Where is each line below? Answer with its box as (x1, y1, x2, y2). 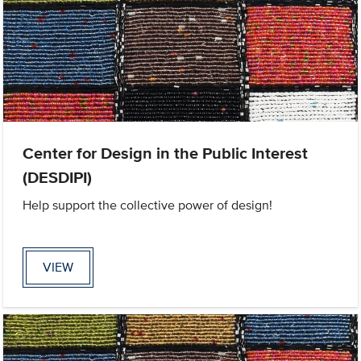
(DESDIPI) (23, 164, 93, 189)
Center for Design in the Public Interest (23, 140, 309, 165)
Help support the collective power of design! (23, 195, 273, 214)
